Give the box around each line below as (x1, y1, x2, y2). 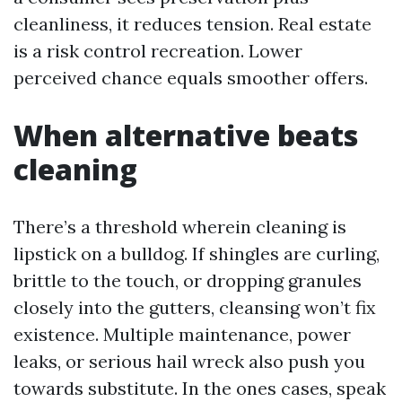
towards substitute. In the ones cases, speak (13, 376, 386, 399)
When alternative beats (13, 115, 358, 154)
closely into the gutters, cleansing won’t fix (13, 295, 376, 319)
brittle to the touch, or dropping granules (13, 268, 362, 292)
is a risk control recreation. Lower (13, 39, 302, 62)
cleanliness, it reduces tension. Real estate (13, 12, 371, 35)
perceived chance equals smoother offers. (13, 66, 368, 89)
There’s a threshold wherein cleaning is (13, 214, 346, 238)
